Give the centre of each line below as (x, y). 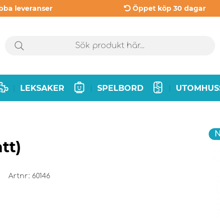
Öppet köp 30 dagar (169, 8)
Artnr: (20, 176)
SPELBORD (120, 88)
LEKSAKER (42, 88)
